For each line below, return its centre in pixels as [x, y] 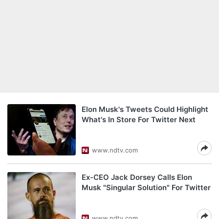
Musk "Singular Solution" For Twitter [146, 187]
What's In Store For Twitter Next [139, 120]
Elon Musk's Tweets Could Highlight [145, 109]
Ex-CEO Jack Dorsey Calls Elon [137, 177]
